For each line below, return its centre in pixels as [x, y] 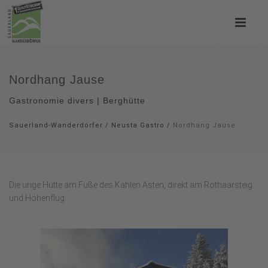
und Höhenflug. [38, 198]
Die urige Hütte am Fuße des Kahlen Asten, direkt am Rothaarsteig [131, 185]
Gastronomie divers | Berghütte [77, 100]
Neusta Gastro [138, 125]
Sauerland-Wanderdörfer [56, 125]
